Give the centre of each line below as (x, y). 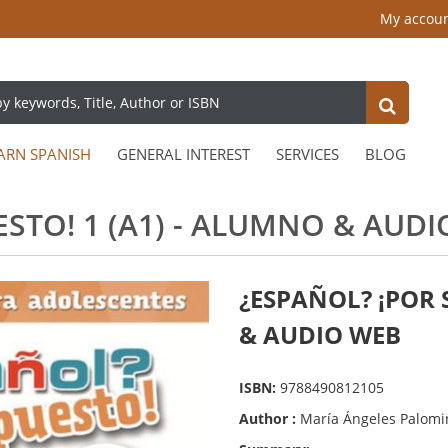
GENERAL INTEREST (183, 154)
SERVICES (307, 154)
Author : (269, 419)
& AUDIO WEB (320, 335)
